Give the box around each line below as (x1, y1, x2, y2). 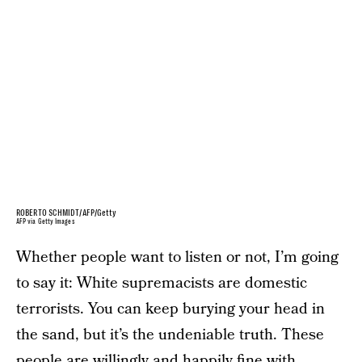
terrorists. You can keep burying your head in (16, 297, 325, 320)
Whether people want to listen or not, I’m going (16, 246, 339, 268)
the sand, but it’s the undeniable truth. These (16, 323, 324, 346)
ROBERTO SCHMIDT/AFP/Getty (16, 208, 117, 217)
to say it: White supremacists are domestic (16, 271, 307, 294)
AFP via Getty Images (16, 217, 75, 225)
